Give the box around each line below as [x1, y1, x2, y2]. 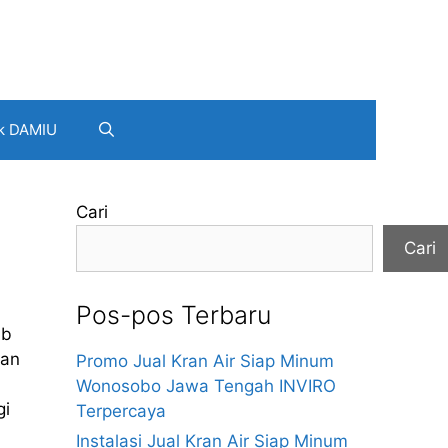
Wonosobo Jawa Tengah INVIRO [76, 376, 336, 396]
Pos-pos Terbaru [76, 300, 271, 330]
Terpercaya [76, 401, 166, 421]
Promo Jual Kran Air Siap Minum [76, 351, 334, 371]
